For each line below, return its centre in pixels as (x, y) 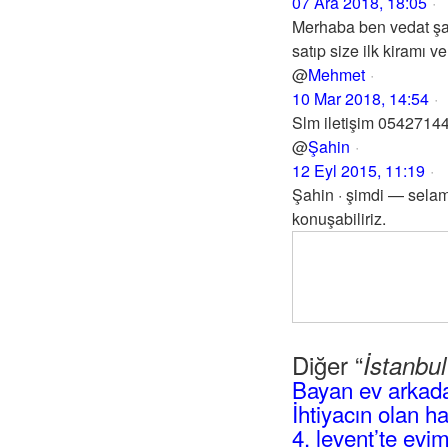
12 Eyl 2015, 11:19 (358, 170)
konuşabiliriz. (339, 218)
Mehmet (336, 74)
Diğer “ (327, 364)
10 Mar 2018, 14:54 (360, 98)
